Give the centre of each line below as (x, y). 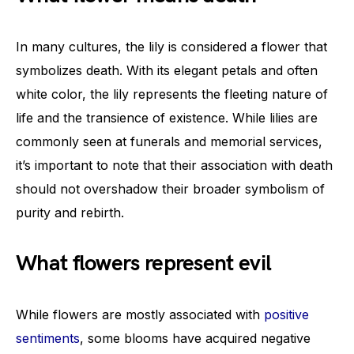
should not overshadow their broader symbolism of (170, 188)
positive (286, 314)
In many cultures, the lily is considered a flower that (171, 46)
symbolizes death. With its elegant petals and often (167, 70)
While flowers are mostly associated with (140, 314)
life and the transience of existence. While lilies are (167, 117)
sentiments (48, 338)
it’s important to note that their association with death (174, 165)
